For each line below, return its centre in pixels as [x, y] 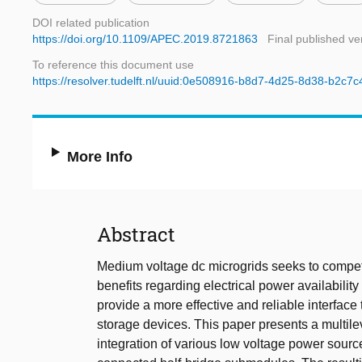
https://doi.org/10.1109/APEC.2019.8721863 [145, 39]
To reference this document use [113, 65]
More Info [100, 157]
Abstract [136, 235]
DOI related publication [91, 23]
